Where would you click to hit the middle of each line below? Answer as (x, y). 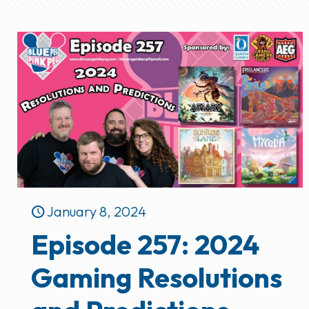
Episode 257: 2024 (146, 245)
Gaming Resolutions (157, 278)
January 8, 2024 (97, 212)
